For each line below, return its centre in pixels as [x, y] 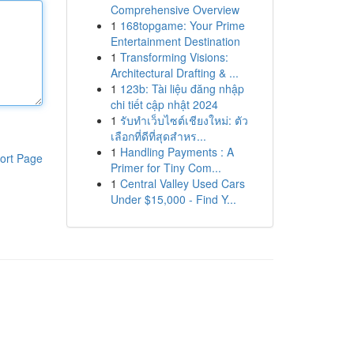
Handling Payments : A [177, 152]
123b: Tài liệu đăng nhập [182, 88]
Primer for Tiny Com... [166, 168]
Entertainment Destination [175, 41]
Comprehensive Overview [175, 9]
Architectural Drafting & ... [174, 73]
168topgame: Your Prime [182, 25]
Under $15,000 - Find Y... [173, 199]
